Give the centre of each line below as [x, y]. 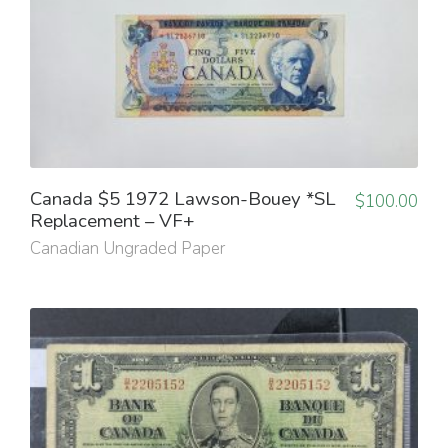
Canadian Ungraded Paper [127, 249]
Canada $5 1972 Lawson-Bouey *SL [183, 199]
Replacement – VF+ [112, 221]
